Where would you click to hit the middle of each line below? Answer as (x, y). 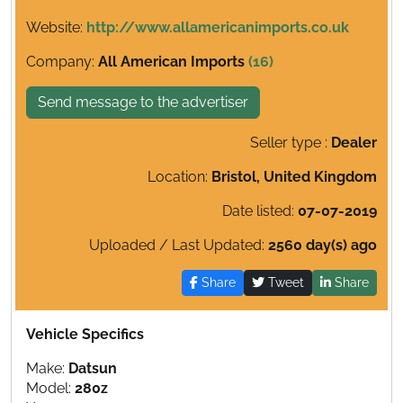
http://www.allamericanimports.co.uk (218, 28)
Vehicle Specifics (85, 335)
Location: (179, 177)
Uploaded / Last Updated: (179, 246)
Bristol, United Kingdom (294, 177)
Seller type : (291, 143)
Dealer (354, 143)
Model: (50, 389)
